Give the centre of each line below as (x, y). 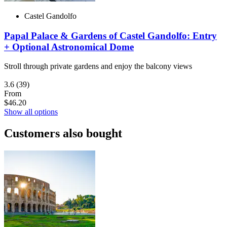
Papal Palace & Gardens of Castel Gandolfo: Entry (110, 35)
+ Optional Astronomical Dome (69, 47)
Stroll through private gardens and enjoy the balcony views (98, 66)
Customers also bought (63, 134)
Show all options (31, 112)
